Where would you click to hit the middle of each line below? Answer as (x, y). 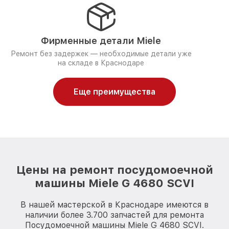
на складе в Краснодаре (101, 63)
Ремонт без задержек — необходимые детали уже (101, 54)
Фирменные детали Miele (101, 41)
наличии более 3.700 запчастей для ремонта (114, 215)
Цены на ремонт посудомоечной (114, 170)
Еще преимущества (114, 92)
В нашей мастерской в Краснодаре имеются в (114, 205)
